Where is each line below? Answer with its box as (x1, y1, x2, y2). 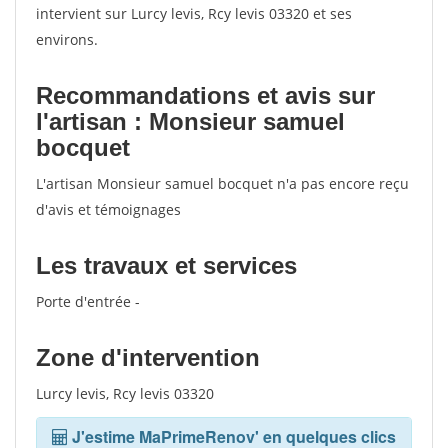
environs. (36, 30, 98, 49)
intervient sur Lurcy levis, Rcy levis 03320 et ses (36, 4, 352, 23)
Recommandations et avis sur (36, 82, 375, 109)
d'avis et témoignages (36, 200, 181, 219)
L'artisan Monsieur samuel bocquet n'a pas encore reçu (36, 174, 409, 193)
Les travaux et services (36, 252, 297, 279)
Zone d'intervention (36, 344, 260, 371)
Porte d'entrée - (36, 292, 140, 311)
